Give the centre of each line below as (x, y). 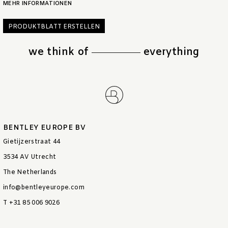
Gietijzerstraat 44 (32, 142)
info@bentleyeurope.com (44, 188)
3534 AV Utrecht (30, 158)
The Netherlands (30, 173)
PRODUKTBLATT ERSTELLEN (54, 27)
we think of (60, 52)
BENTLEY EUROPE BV (45, 128)
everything (170, 52)
